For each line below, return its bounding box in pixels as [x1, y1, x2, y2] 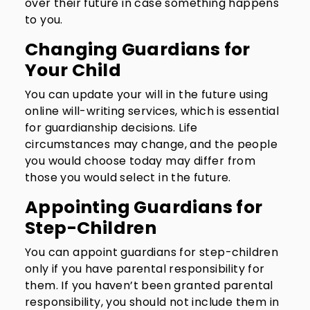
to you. [25, 12, 63, 28]
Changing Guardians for [25, 37, 250, 62]
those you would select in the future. [25, 170, 231, 185]
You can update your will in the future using [25, 86, 268, 102]
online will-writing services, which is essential [25, 103, 280, 119]
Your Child [25, 58, 121, 82]
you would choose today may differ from [25, 153, 256, 169]
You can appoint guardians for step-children [25, 244, 279, 260]
